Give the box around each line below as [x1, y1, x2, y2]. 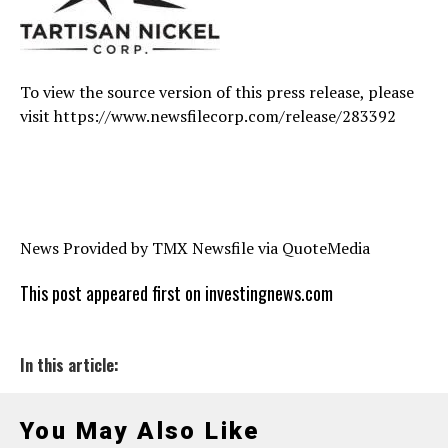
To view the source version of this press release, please [20, 80, 414, 103]
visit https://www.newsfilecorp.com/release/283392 [20, 104, 396, 127]
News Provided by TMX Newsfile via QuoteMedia [20, 236, 370, 259]
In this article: [20, 352, 119, 377]
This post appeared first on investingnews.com [20, 279, 333, 306]
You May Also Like [20, 416, 260, 445]
